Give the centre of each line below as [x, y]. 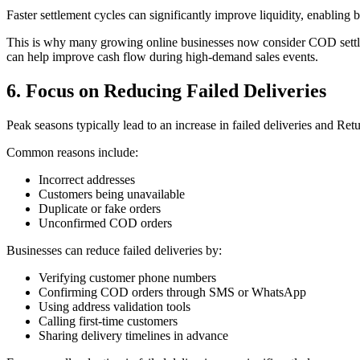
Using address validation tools [115, 306]
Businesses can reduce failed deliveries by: [114, 250]
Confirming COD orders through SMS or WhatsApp [172, 292]
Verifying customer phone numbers [127, 277]
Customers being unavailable [112, 194]
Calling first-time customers [108, 321]
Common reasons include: [72, 152]
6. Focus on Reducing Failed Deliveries [166, 90]
